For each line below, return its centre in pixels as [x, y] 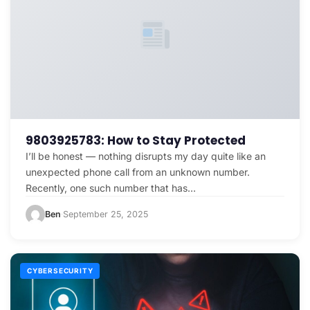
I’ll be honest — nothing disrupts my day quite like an [146, 156]
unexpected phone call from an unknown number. [138, 172]
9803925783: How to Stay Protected [136, 140]
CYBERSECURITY [60, 270]
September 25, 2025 [106, 214]
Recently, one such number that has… [111, 188]
